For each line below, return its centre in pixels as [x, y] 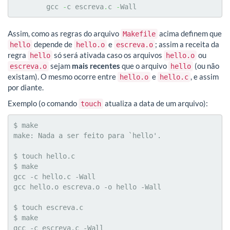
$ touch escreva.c [48, 207]
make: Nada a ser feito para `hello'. [87, 135]
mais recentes [96, 65]
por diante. [26, 87]
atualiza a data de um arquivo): [156, 103]
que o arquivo [144, 65]
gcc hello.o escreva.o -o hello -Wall [87, 187]
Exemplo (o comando [43, 103]
